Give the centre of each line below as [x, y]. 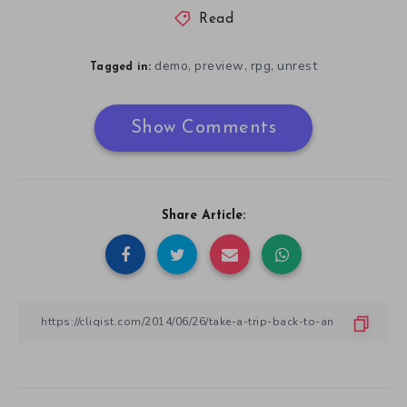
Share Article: [203, 215]
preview [219, 65]
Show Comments [203, 128]
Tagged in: [121, 67]
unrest [297, 65]
